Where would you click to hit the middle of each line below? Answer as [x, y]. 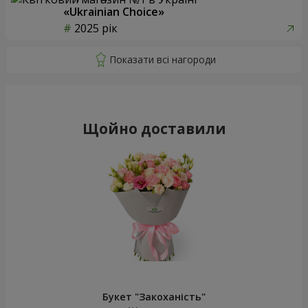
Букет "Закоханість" [154, 296]
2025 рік [96, 28]
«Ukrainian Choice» [114, 11]
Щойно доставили [154, 128]
